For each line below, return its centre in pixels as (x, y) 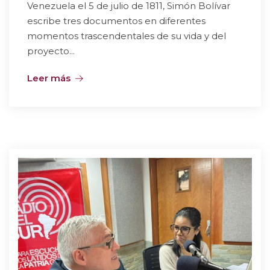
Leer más (49, 78)
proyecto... (51, 51)
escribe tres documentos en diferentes (116, 21)
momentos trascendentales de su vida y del (127, 36)
